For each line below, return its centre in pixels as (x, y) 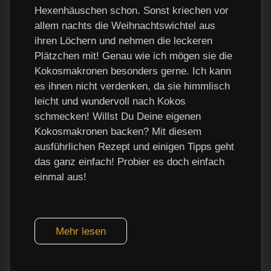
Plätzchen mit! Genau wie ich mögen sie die (133, 56)
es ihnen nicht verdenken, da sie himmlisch (132, 86)
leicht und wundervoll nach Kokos (110, 101)
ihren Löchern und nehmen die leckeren (123, 41)
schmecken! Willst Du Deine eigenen (118, 116)
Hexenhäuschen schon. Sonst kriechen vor (132, 10)
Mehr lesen (81, 231)
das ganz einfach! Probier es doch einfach (129, 162)
